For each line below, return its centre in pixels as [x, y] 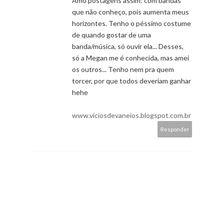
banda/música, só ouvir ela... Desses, [128, 46]
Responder [175, 129]
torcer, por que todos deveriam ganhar [131, 80]
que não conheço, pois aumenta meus [130, 11]
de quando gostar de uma [111, 34]
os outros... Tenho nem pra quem [123, 69]
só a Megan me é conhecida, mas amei [130, 57]
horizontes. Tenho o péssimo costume [131, 23]
